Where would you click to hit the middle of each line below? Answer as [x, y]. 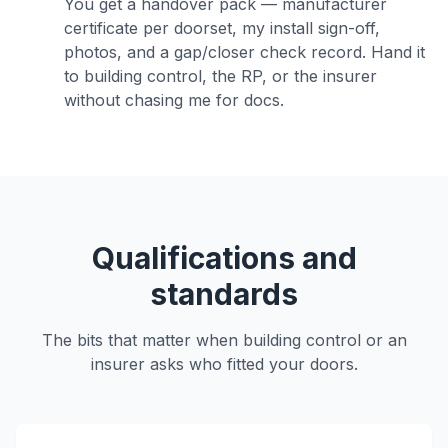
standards [224, 294]
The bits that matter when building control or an [224, 340]
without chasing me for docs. [174, 100]
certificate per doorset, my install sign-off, [222, 28]
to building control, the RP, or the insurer [220, 76]
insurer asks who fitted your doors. [224, 364]
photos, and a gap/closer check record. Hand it [244, 52]
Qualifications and [224, 258]
